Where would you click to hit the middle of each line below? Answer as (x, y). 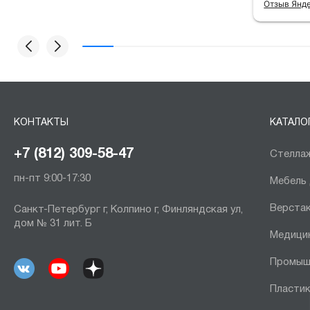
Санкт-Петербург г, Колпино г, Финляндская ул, (128, 209)
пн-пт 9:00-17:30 (52, 178)
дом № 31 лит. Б (53, 223)
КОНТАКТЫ (41, 122)
